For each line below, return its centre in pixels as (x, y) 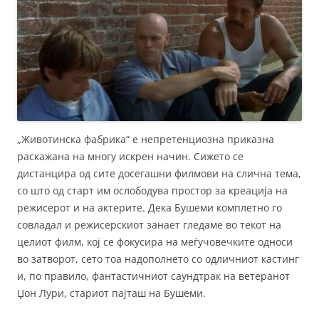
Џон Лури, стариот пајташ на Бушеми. (111, 293)
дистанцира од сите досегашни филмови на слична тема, (159, 174)
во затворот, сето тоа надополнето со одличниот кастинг (158, 259)
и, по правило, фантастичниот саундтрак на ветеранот (153, 276)
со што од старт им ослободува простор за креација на (152, 191)
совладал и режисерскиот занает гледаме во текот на (149, 225)
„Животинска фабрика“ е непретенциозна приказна (146, 140)
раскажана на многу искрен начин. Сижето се (130, 157)
